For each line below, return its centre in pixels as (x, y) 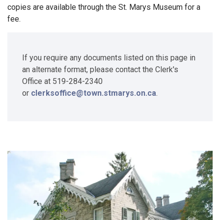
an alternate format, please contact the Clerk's (100, 69)
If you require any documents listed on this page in (109, 58)
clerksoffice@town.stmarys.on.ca (94, 93)
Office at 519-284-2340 (62, 81)
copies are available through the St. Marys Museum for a (104, 7)
